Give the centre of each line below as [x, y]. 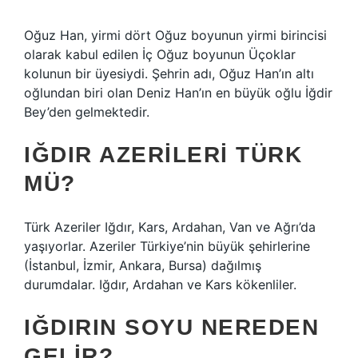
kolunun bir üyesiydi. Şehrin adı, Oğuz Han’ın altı [169, 74]
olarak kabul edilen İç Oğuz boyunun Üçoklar [160, 54]
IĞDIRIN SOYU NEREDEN [171, 327]
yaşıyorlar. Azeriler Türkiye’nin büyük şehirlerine [167, 246]
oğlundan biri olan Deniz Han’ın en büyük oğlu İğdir [178, 93]
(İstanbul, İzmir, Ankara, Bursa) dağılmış [143, 265]
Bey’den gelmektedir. [87, 112]
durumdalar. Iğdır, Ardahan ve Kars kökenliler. [160, 284]
